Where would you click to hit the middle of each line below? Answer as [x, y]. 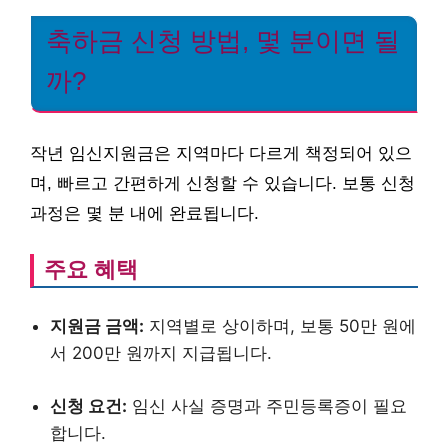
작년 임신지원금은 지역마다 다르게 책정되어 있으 [221, 153]
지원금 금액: [97, 326]
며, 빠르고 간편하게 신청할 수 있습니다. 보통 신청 [222, 183]
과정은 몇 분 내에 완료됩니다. [144, 213]
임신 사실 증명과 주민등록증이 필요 [267, 405]
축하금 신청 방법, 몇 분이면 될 [223, 41]
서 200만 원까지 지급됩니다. [161, 353]
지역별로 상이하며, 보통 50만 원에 [280, 326]
